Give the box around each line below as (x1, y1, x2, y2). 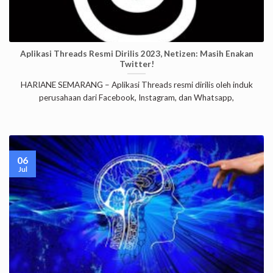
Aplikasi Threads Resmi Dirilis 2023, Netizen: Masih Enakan (19, 48, 253, 58)
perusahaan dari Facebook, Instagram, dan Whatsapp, (39, 93, 234, 103)
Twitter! (119, 58, 154, 69)
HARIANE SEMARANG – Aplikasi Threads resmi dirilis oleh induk (20, 80, 253, 90)
